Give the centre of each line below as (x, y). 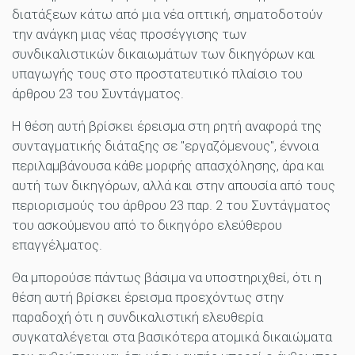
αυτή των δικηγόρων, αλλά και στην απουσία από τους (174, 186)
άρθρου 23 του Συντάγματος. (98, 94)
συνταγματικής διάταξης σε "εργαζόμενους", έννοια (165, 146)
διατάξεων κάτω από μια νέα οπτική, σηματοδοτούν (167, 15)
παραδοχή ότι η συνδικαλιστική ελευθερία (137, 317)
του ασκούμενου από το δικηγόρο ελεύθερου (147, 225)
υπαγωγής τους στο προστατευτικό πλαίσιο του (157, 74)
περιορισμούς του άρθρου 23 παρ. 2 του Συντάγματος (171, 206)
